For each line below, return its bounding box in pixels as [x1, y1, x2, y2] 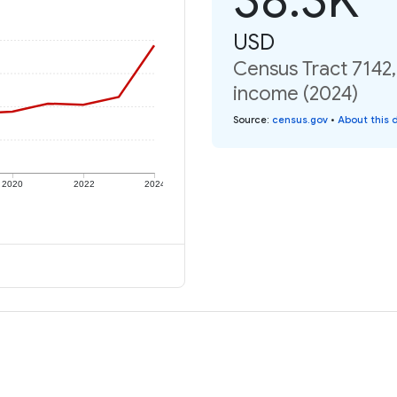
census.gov [272, 113, 328, 126]
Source [233, 113, 267, 126]
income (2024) [233, 81, 358, 105]
